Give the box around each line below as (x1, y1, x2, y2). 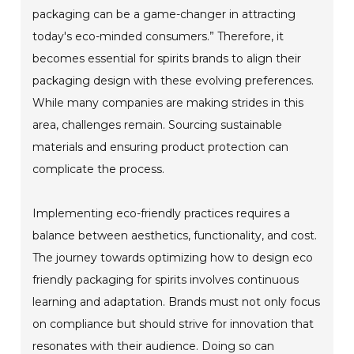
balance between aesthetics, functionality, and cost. (32, 228, 318, 243)
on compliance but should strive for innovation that (32, 316, 314, 331)
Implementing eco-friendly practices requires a (32, 205, 291, 220)
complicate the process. (32, 161, 165, 176)
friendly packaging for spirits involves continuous (32, 272, 299, 287)
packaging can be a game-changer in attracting (32, 6, 296, 21)
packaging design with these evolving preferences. (32, 73, 314, 88)
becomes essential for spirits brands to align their (32, 51, 302, 66)
